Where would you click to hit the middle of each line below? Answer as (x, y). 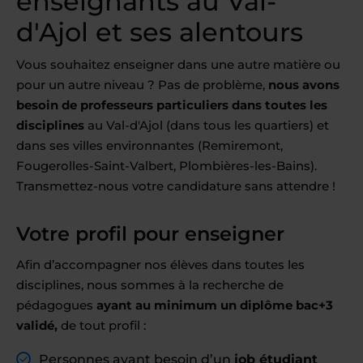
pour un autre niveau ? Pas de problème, (142, 85)
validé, (37, 325)
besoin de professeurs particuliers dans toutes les (172, 105)
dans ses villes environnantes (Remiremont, (149, 145)
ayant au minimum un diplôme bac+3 (215, 305)
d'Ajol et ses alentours (160, 32)
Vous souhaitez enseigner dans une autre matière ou (178, 64)
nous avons (304, 85)
